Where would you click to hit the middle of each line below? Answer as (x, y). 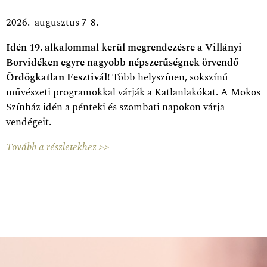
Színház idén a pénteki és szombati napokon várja (115, 107)
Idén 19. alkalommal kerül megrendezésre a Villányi (124, 47)
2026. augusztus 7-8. (52, 22)
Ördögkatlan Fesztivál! (58, 77)
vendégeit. (29, 122)
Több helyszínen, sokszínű (169, 77)
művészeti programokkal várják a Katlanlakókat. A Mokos (133, 92)
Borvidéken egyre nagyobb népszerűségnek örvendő (122, 62)
